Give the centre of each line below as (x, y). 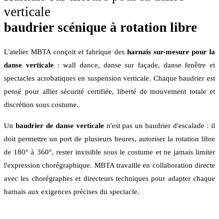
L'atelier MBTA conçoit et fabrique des (64, 52)
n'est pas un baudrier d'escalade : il (161, 126)
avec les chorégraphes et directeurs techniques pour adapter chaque (109, 178)
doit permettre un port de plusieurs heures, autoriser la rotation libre (109, 139)
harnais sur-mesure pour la (171, 52)
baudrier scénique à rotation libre (100, 28)
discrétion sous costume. (41, 105)
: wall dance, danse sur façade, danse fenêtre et (136, 65)
